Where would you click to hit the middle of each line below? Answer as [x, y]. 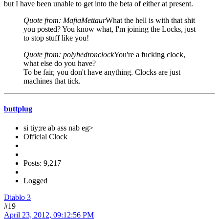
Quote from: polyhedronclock [69, 54]
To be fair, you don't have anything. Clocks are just [102, 72]
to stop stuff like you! [56, 38]
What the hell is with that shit [150, 20]
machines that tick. [52, 81]
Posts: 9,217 [42, 163]
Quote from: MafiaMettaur [65, 20]
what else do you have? [60, 63]
